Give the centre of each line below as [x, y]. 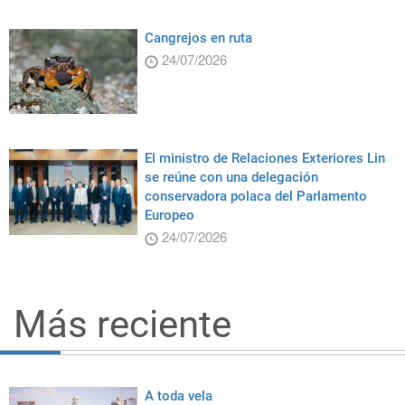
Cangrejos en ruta [198, 38]
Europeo [169, 216]
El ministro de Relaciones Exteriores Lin [264, 159]
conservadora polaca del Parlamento [255, 197]
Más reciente [122, 325]
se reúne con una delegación [231, 178]
